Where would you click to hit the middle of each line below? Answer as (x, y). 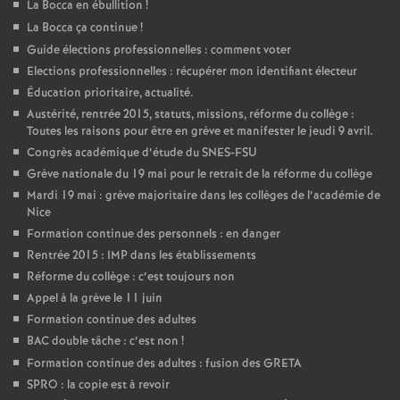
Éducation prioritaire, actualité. (110, 94)
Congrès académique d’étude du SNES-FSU (142, 154)
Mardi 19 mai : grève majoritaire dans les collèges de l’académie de (204, 196)
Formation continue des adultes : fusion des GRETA (164, 364)
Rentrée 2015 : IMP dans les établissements (142, 256)
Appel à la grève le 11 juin (95, 299)
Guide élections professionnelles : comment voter (159, 51)
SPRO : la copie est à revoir (98, 386)
